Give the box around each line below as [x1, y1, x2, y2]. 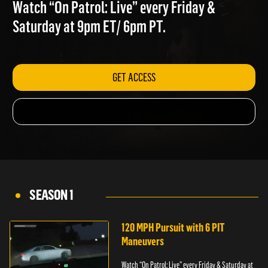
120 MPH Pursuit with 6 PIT [121, 221, 226, 234]
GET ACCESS [118, 88, 164, 103]
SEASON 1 [29, 186, 74, 203]
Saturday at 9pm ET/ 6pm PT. [13, 32, 175, 53]
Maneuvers [121, 234, 165, 248]
